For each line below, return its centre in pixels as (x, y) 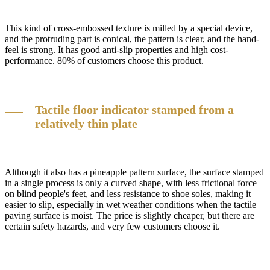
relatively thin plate (86, 123)
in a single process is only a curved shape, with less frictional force (131, 183)
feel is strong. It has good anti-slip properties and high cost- (117, 50)
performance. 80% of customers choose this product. (104, 61)
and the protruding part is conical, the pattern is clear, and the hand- (132, 39)
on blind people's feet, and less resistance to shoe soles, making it (128, 194)
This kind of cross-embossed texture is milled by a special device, (129, 28)
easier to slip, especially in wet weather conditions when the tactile (130, 205)
